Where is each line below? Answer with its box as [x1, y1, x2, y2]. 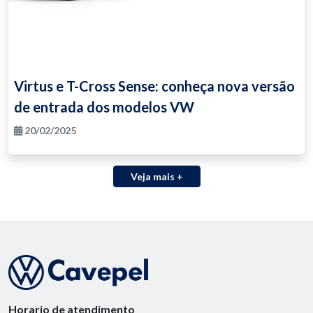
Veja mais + [130, 170, 183, 182]
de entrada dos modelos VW [14, 98, 194, 115]
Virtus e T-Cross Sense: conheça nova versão [14, 77, 295, 94]
